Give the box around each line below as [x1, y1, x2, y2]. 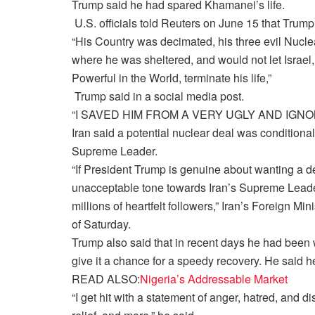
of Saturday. [72, 216, 131, 233]
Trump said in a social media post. [72, 88, 244, 105]
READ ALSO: [72, 271, 140, 288]
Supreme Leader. [72, 143, 157, 160]
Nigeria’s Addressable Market [140, 271, 288, 288]
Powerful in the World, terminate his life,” [72, 70, 271, 86]
